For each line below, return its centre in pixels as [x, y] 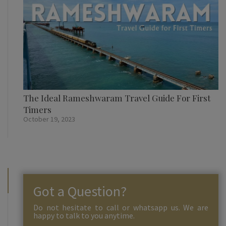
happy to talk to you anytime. [84, 216]
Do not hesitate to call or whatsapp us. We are [121, 208]
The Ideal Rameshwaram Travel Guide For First [117, 98]
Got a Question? [80, 191]
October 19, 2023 [49, 119]
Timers [37, 110]
